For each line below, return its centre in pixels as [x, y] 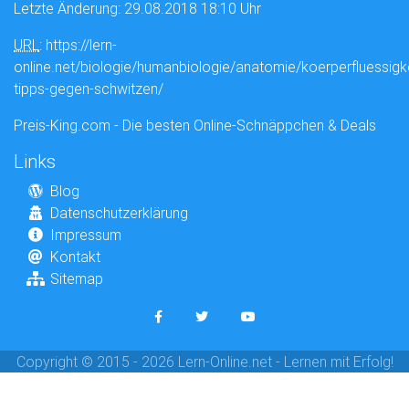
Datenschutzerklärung [119, 213]
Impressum [86, 235]
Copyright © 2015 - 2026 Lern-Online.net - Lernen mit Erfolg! [204, 362]
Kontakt [75, 257]
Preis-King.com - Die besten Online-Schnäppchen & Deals [195, 126]
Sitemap [77, 279]
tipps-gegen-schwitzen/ [89, 89]
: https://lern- [78, 45]
